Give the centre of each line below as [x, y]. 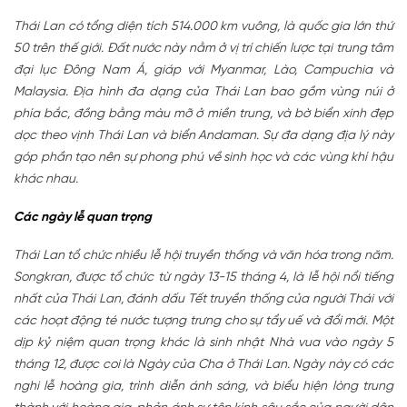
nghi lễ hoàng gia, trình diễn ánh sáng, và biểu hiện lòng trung [203, 386]
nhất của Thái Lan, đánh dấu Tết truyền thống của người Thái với [203, 299]
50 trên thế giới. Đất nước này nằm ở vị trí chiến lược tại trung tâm [203, 48]
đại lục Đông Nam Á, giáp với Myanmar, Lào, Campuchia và [203, 70]
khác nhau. [46, 179]
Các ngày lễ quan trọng [83, 217]
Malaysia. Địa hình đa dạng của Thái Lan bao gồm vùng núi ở [203, 92]
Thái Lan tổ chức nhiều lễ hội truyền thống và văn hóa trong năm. [203, 255]
